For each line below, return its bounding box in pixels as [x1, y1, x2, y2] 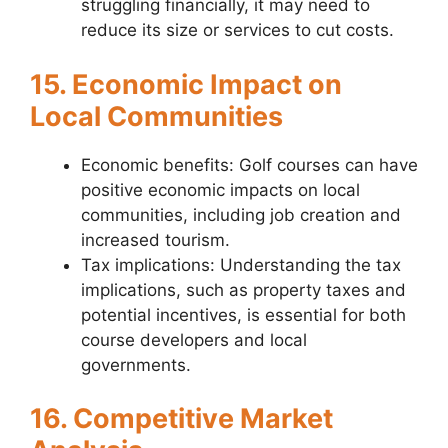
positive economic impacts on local [81, 179, 360, 200]
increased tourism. [81, 229, 230, 250]
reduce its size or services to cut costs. [81, 20, 394, 41]
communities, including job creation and [81, 204, 401, 225]
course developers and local [81, 329, 307, 350]
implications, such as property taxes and [81, 279, 406, 300]
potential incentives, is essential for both [81, 304, 406, 325]
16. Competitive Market [30, 402, 333, 436]
